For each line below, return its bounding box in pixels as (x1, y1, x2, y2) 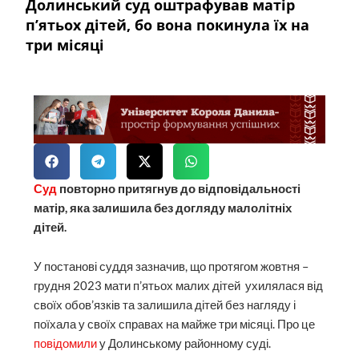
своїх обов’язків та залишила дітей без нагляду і (34, 298, 296, 313)
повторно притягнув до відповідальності (57, 181, 301, 196)
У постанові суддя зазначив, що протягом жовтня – (34, 260, 309, 274)
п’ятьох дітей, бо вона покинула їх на (26, 14, 310, 34)
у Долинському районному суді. (97, 337, 272, 351)
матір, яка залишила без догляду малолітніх (34, 200, 292, 215)
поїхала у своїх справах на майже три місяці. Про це (34, 317, 316, 332)
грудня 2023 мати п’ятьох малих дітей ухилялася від (34, 279, 324, 293)
